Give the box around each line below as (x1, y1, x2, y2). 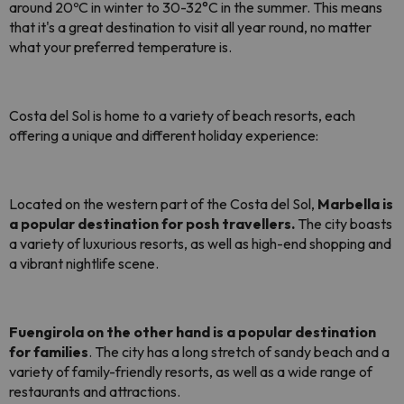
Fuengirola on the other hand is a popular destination (9, 323, 376, 342)
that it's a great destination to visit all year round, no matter (9, 18, 372, 37)
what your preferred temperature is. (9, 38, 232, 57)
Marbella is (317, 195, 393, 214)
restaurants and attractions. (9, 382, 180, 401)
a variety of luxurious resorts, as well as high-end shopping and (9, 234, 391, 253)
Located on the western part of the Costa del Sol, (9, 195, 317, 214)
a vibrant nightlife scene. (9, 254, 159, 273)
